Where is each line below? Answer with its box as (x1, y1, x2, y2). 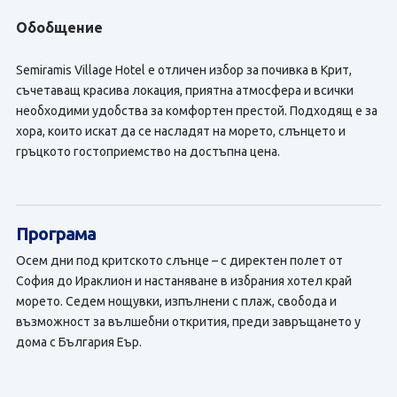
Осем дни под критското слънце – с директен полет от (15, 253, 343, 268)
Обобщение (15, 19, 103, 35)
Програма (15, 223, 97, 244)
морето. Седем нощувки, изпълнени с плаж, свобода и (15, 294, 337, 308)
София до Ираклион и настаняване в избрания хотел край (15, 274, 352, 288)
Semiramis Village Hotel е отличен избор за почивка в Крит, (15, 63, 352, 77)
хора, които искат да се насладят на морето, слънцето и (15, 124, 346, 138)
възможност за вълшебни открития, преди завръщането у (15, 315, 361, 329)
